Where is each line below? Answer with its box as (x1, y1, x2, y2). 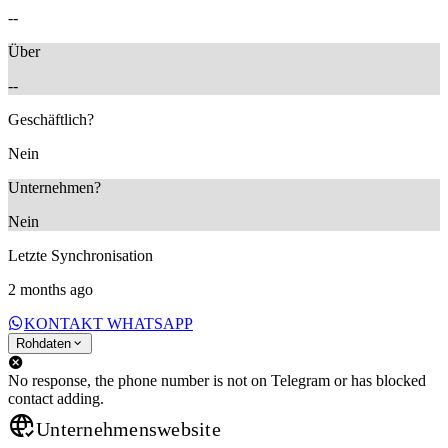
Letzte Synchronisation (8, 246, 153, 264)
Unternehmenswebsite (36, 417, 221, 440)
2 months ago (8, 280, 93, 298)
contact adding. (8, 389, 104, 407)
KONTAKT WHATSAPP (24, 314, 193, 332)
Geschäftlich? (8, 110, 94, 128)
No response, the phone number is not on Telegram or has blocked (8, 371, 426, 389)
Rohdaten (16, 335, 71, 351)
